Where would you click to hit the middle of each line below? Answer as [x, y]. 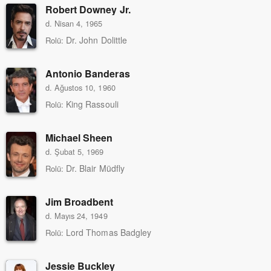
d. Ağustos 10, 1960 [80, 87]
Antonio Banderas [88, 73]
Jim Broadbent [80, 201]
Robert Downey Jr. [88, 9]
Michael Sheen [79, 137]
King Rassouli [92, 104]
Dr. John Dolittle [96, 40]
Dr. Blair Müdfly [95, 168]
